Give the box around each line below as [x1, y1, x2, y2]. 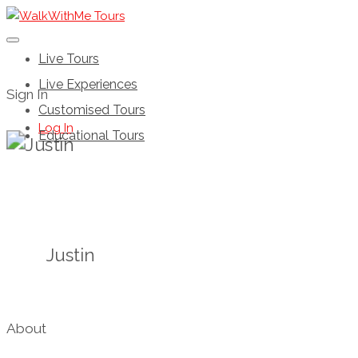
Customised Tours [38, 102, 145, 117]
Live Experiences [38, 77, 137, 92]
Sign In [6, 86, 48, 102]
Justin [46, 244, 95, 265]
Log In [38, 121, 74, 136]
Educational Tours [38, 128, 145, 143]
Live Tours [38, 51, 99, 66]
